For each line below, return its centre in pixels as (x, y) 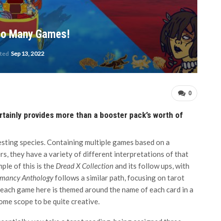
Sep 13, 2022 (28, 54)
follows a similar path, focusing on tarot (119, 178)
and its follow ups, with (151, 166)
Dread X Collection (85, 166)
